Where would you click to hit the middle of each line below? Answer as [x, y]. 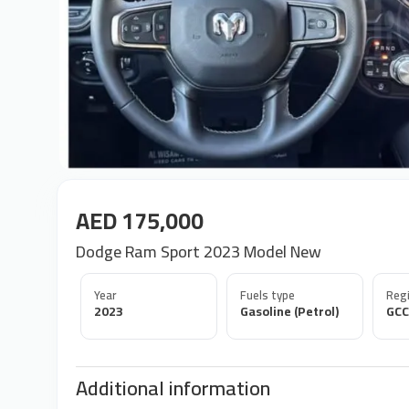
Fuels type [267, 295]
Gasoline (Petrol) [289, 311]
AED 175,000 [140, 220]
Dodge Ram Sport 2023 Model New [199, 252]
